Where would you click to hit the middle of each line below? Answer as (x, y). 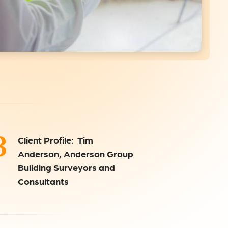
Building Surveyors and (66, 167)
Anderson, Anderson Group (75, 154)
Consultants (43, 181)
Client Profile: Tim (55, 140)
